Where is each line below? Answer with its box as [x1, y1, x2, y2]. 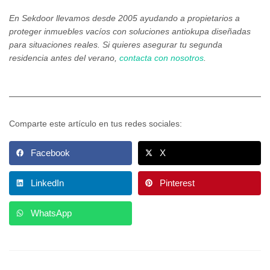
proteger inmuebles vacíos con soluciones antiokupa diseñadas [9, 26, 251, 36]
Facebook [31, 147, 70, 158]
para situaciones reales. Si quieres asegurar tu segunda [9, 39, 222, 49]
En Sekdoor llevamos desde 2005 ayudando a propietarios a [9, 13, 240, 23]
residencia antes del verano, [9, 52, 119, 63]
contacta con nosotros [119, 52, 204, 63]
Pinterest [160, 177, 195, 188]
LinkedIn [31, 177, 64, 188]
